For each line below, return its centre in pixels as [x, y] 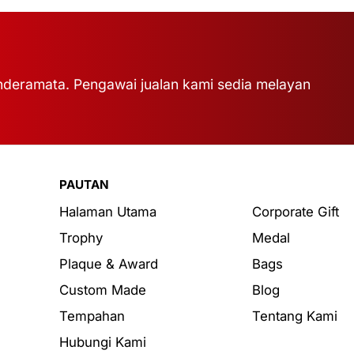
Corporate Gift [295, 212]
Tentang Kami [294, 316]
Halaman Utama [108, 212]
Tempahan [92, 316]
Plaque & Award [109, 264]
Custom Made [103, 290]
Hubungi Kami [103, 343]
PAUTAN [84, 185]
